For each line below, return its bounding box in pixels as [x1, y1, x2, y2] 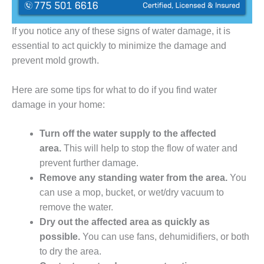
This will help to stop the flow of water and [61, 143, 237, 154]
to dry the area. [39, 246, 101, 257]
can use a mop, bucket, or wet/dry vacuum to [39, 187, 224, 198]
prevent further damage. [39, 158, 138, 169]
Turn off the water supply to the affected [39, 128, 216, 139]
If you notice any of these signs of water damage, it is [12, 25, 230, 36]
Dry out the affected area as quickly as [39, 217, 210, 227]
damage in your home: [12, 99, 105, 110]
